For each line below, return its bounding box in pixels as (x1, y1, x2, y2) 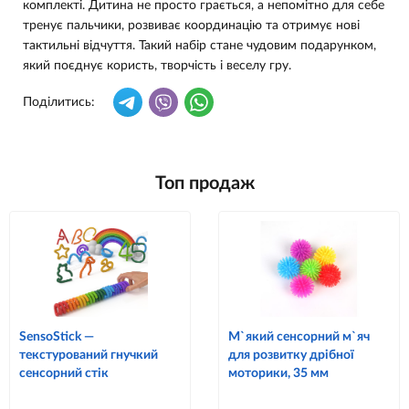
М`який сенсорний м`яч (228, 330, 370, 343)
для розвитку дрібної (228, 348, 354, 362)
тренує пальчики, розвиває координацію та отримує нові (23, 18, 360, 32)
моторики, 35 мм (228, 366, 329, 380)
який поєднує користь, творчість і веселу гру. (23, 58, 291, 72)
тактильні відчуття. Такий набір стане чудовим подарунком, (23, 38, 376, 52)
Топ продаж (154, 173, 255, 193)
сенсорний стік (19, 366, 109, 380)
